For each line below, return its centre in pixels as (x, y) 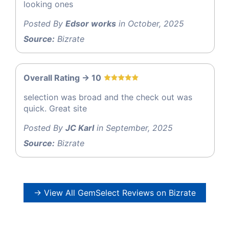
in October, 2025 (150, 23)
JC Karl (80, 128)
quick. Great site (55, 108)
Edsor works (91, 23)
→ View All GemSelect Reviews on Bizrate (114, 192)
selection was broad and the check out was (108, 97)
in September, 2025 (133, 128)
